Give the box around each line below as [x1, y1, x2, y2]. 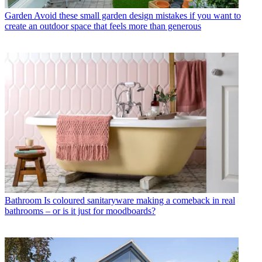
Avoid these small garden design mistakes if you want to [34, 10, 241, 20]
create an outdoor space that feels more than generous [5, 20, 201, 31]
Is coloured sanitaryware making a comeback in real [44, 195, 235, 205]
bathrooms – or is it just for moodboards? [5, 205, 156, 216]
